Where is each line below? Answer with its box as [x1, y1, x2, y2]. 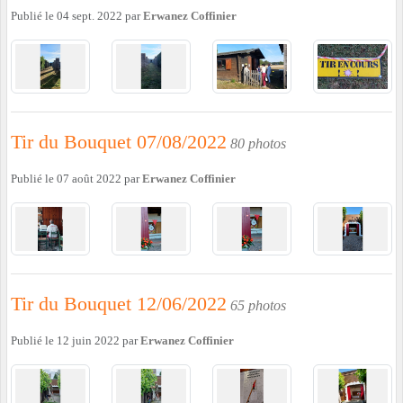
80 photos [230, 135, 286, 151]
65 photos [230, 298, 286, 314]
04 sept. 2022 [57, 10, 122, 23]
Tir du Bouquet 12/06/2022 [11, 292, 227, 316]
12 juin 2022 [57, 335, 120, 348]
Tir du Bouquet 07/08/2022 [11, 130, 227, 153]
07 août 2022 [57, 172, 121, 185]
